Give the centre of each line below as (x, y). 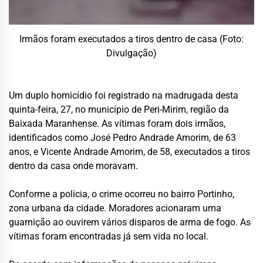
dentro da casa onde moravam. (73, 166)
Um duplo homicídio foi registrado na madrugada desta (124, 96)
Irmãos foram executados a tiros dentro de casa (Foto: (131, 39)
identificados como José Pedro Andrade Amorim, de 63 (122, 138)
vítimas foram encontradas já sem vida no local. (109, 237)
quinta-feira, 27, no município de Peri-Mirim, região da (119, 110)
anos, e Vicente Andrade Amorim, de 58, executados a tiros (129, 152)
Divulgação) (131, 53)
